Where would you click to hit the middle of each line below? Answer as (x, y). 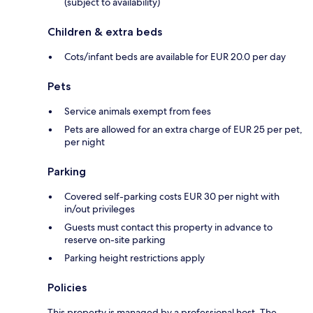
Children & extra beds (105, 32)
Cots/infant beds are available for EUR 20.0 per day (175, 57)
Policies (67, 288)
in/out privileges (100, 209)
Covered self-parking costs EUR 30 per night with (172, 197)
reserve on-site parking (115, 240)
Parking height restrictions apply (134, 258)
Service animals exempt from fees (138, 111)
